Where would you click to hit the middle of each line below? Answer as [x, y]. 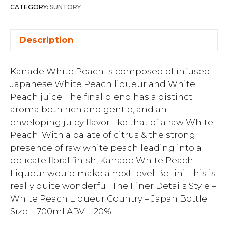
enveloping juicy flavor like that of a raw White [112, 122]
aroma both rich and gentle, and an [89, 109]
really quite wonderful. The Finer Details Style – [113, 186]
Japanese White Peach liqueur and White [103, 84]
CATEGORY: [30, 7]
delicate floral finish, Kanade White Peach [102, 160]
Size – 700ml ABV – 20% [61, 211]
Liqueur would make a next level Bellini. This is [113, 173]
